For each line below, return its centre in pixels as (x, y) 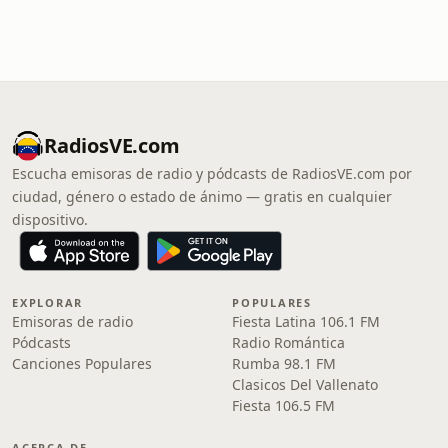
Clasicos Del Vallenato (305, 384)
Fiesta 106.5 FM (283, 405)
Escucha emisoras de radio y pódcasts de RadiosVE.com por (212, 173)
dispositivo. (50, 219)
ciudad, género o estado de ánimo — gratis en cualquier (202, 196)
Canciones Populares (82, 363)
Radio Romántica (288, 342)
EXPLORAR (48, 302)
